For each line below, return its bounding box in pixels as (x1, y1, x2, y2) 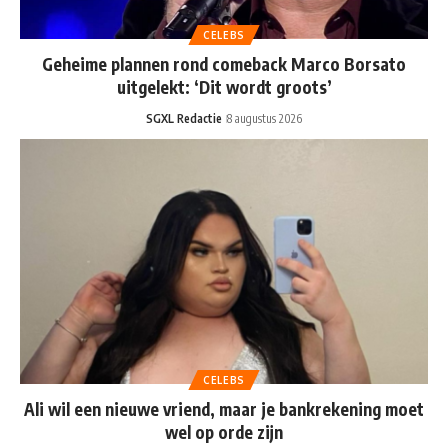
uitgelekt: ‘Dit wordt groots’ (116, 75, 332, 98)
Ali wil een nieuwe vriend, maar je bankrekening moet (24, 397, 424, 420)
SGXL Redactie (146, 110, 222, 126)
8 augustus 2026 (227, 110, 302, 126)
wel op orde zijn (165, 420, 283, 443)
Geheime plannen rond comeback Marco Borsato (42, 52, 406, 75)
